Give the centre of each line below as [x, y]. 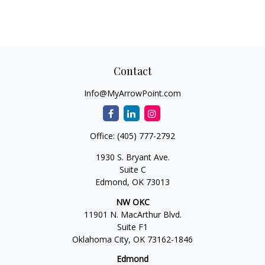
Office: [104, 136]
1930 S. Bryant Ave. [132, 157]
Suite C [132, 169]
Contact [132, 71]
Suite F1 [132, 227]
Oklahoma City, [101, 239]
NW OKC [132, 202]
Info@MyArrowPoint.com [132, 93]
